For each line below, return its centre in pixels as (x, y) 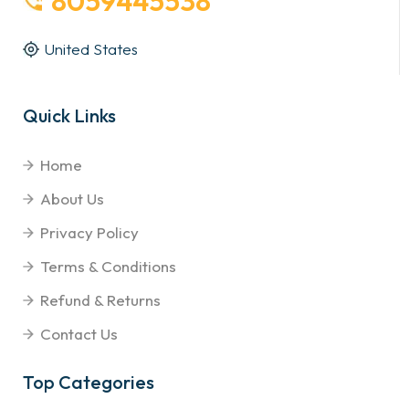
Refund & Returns (100, 300)
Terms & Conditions (108, 267)
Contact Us (79, 334)
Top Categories (89, 383)
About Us (72, 199)
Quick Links (69, 116)
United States (91, 49)
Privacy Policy (89, 233)
